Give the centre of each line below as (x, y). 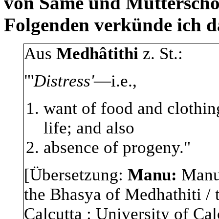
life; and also (89, 128)
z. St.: (161, 54)
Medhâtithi (97, 54)
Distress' (64, 81)
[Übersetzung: (76, 175)
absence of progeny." (117, 148)
